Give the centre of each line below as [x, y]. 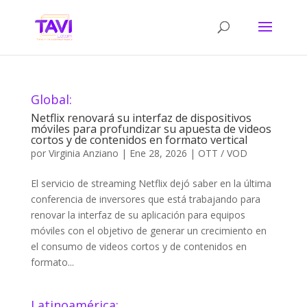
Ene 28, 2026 [158, 153]
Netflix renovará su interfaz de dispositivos [141, 118]
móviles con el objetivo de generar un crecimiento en [148, 231]
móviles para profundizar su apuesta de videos [151, 129]
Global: [51, 99]
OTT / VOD [222, 153]
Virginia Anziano [83, 153]
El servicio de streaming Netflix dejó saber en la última [151, 183]
